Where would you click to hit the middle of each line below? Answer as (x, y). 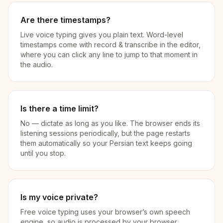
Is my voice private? (59, 197)
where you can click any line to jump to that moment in (109, 55)
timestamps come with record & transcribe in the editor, (111, 45)
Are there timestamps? (65, 20)
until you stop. (43, 153)
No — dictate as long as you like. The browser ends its (110, 123)
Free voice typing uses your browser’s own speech (105, 212)
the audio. (37, 64)
